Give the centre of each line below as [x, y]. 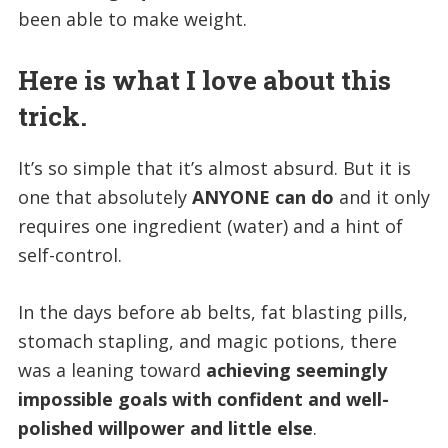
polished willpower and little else [165, 428]
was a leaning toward [111, 370]
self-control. [69, 255]
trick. [52, 116]
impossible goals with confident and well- [203, 399]
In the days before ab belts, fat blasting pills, [212, 312]
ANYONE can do [262, 197]
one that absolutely [104, 197]
